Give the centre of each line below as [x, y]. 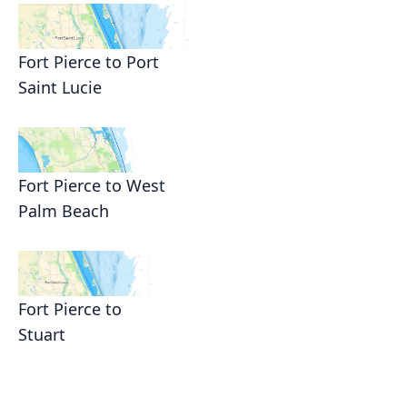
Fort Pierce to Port [89, 62]
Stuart [42, 335]
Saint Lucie [60, 88]
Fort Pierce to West [92, 186]
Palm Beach [64, 211]
